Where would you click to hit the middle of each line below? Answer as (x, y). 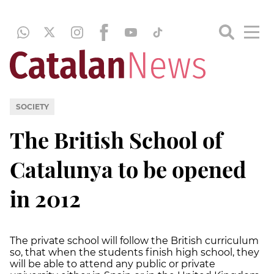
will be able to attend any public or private (113, 264)
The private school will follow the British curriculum (134, 240)
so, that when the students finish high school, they (135, 252)
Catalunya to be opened (128, 168)
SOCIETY (32, 106)
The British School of (116, 139)
